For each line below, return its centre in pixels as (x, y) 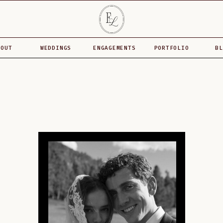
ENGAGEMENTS (114, 48)
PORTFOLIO (171, 48)
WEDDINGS (56, 48)
